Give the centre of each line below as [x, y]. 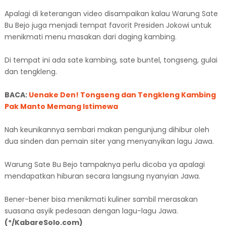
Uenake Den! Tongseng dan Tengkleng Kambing [122, 95]
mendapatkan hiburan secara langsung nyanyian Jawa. [102, 176]
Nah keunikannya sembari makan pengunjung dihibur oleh [107, 129]
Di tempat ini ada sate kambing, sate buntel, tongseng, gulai [111, 60]
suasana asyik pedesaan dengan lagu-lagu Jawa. [91, 211]
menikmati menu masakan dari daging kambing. [90, 37]
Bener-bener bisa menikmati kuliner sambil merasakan [101, 199]
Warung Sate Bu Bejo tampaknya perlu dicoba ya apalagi [104, 164]
